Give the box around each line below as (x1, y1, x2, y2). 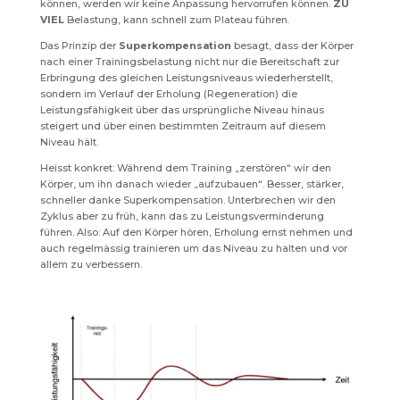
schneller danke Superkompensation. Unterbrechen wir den (39, 194, 336, 207)
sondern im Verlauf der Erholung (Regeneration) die (39, 87, 297, 101)
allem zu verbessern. (39, 258, 145, 271)
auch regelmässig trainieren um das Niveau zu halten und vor (39, 242, 347, 255)
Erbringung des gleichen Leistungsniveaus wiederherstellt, (39, 71, 333, 85)
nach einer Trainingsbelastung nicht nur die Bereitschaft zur (39, 55, 339, 69)
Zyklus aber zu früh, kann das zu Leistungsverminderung (39, 210, 324, 223)
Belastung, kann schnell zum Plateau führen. (63, 13, 289, 27)
